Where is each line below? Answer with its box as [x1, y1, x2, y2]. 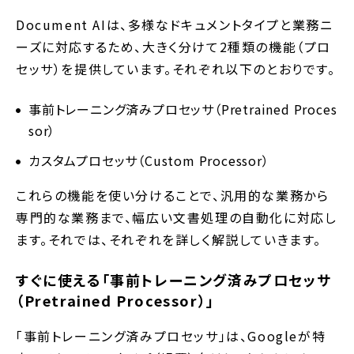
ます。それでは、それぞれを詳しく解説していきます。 [16, 230, 322, 250]
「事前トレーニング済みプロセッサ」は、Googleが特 [16, 326, 326, 346]
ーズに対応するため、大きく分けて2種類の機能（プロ [16, 37, 332, 57]
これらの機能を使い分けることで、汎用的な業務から [16, 186, 330, 205]
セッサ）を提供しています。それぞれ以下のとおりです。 [16, 59, 336, 79]
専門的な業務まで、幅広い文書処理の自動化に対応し [16, 208, 337, 228]
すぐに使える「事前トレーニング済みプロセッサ [16, 269, 332, 291]
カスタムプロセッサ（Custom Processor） [28, 151, 269, 171]
